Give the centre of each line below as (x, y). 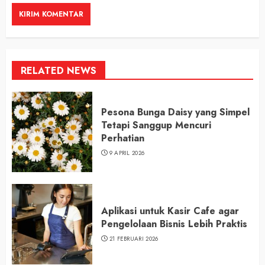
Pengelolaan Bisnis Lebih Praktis (174, 224)
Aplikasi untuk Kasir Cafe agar (170, 211)
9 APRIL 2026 (127, 153)
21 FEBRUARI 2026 (134, 239)
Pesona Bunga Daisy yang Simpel (175, 112)
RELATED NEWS (59, 71)
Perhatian (123, 138)
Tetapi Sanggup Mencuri (156, 125)
